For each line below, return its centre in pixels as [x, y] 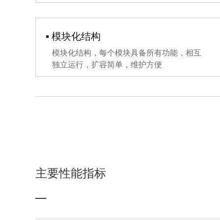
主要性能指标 [71, 174]
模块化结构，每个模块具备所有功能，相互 [127, 53]
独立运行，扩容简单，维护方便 [107, 65]
